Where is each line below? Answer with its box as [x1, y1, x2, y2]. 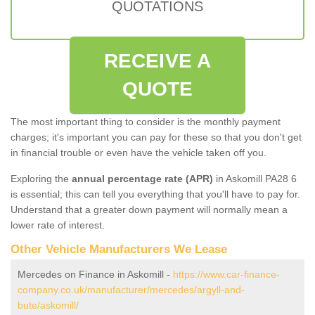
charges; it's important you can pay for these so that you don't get [11, 131, 302, 143]
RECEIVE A [104, 49, 211, 72]
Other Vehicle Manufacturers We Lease [11, 242, 227, 256]
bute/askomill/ [18, 299, 79, 311]
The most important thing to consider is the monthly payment [11, 115, 281, 127]
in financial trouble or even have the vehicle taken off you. [11, 146, 266, 158]
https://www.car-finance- [173, 268, 280, 280]
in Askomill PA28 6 [213, 172, 297, 184]
